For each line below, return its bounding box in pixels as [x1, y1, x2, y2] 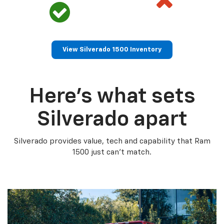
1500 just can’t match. [72, 148, 151, 156]
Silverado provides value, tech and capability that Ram [13, 137, 210, 145]
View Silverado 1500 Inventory [62, 46, 161, 53]
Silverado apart [36, 108, 187, 130]
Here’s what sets [28, 85, 195, 107]
